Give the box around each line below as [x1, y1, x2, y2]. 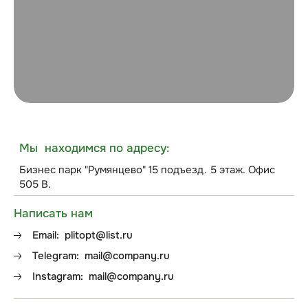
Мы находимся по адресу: [19, 140, 170, 155]
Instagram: [32, 269, 83, 284]
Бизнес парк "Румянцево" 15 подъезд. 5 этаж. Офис [19, 162, 276, 177]
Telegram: [32, 249, 79, 263]
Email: [32, 228, 59, 243]
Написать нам [14, 206, 93, 221]
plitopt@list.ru [59, 228, 133, 243]
